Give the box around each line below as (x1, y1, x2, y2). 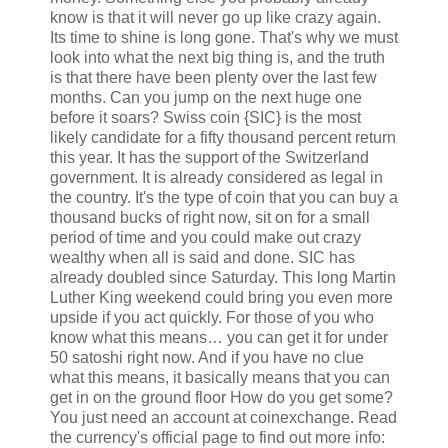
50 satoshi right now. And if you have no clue (50, 349, 364, 367)
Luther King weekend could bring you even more (50, 289, 393, 307)
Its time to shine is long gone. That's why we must (50, 29, 398, 47)
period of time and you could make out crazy (50, 229, 361, 247)
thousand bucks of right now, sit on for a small (50, 209, 370, 227)
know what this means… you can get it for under (50, 329, 388, 347)
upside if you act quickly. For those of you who (50, 309, 374, 327)
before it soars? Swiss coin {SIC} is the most (50, 109, 361, 127)
